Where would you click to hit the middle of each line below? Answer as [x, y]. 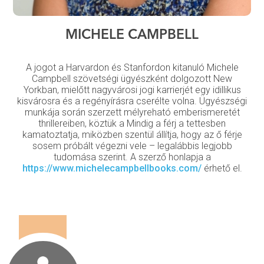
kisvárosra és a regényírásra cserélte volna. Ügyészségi [132, 101]
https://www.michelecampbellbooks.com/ [112, 169]
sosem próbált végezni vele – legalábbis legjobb [132, 146]
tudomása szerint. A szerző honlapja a [132, 157]
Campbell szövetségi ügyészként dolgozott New [132, 79]
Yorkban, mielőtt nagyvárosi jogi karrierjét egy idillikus [132, 90]
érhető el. [222, 169]
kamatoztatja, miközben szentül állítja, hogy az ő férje [132, 135]
